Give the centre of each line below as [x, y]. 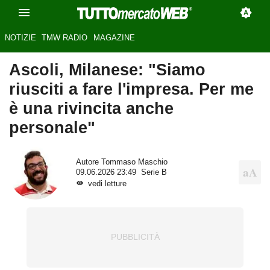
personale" [52, 128]
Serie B [154, 172]
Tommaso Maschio [134, 162]
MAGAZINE [114, 38]
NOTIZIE [20, 38]
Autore [88, 162]
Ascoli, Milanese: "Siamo [107, 70]
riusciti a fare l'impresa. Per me [131, 89]
